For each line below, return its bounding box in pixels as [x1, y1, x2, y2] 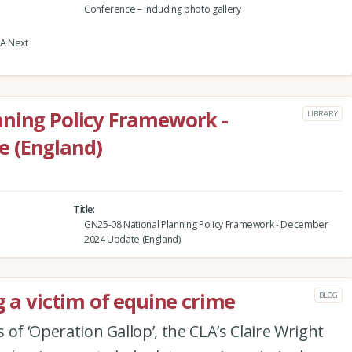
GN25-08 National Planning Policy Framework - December [83, 217, 328, 231]
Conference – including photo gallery [83, 2, 241, 16]
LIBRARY [307, 108, 338, 119]
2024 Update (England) [83, 232, 181, 246]
